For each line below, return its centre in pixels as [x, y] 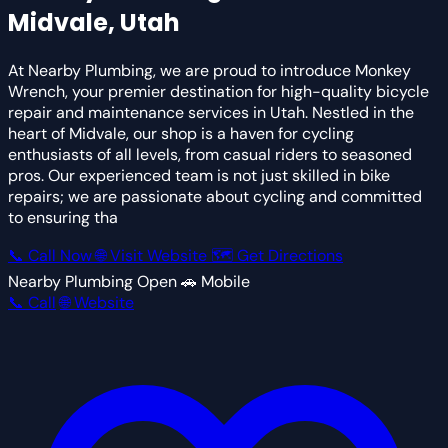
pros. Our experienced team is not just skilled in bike [199, 175]
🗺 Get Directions [277, 255]
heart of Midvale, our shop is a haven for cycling [181, 133]
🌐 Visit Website [153, 255]
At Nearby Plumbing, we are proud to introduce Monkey [209, 70]
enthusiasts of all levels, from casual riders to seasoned [210, 154]
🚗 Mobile [215, 281]
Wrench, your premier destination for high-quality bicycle [218, 91]
